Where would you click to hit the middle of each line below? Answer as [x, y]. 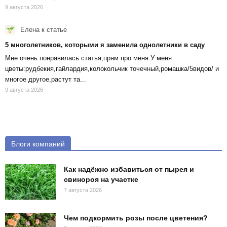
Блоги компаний [38, 144]
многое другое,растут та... [46, 80]
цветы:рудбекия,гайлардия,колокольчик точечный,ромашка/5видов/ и [112, 69]
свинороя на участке [101, 180]
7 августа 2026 [83, 190]
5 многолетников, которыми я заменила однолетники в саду [105, 45]
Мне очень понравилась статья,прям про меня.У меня [88, 58]
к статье [53, 29]
